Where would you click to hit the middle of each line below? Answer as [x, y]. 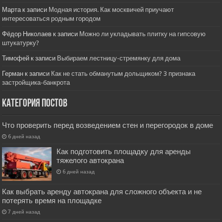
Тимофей [16, 58]
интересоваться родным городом [52, 18]
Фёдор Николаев [27, 34]
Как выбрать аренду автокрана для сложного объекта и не [102, 192]
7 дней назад [24, 211]
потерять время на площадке [52, 200]
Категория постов [35, 104]
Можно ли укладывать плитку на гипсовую [143, 34]
